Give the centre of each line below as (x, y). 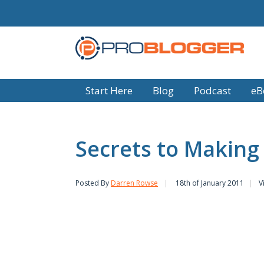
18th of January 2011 (210, 183)
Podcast (212, 90)
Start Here (109, 90)
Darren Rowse (134, 183)
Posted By (93, 183)
